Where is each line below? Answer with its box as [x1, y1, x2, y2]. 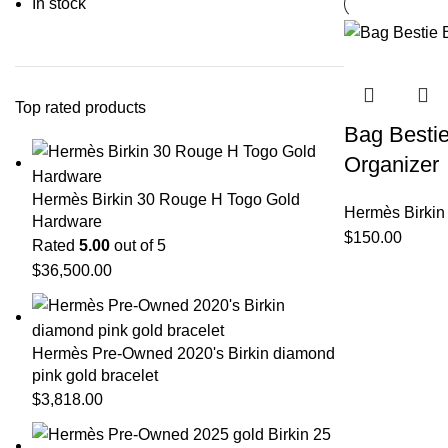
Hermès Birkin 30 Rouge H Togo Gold [32, 190, 300, 208]
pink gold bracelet [32, 366, 158, 384]
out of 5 [110, 236, 166, 254]
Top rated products [15, 98, 146, 116]
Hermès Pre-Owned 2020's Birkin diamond [32, 344, 335, 362]
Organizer [343, 151, 439, 177]
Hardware [32, 212, 102, 230]
